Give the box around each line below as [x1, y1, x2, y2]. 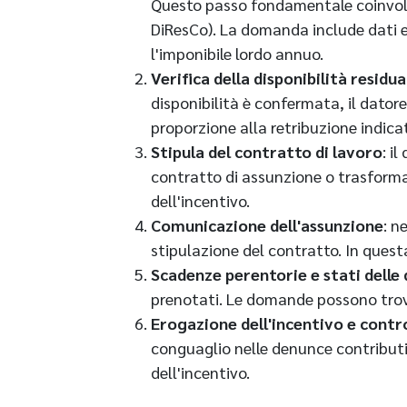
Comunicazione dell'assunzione [151, 214, 383, 236]
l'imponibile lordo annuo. [151, 43, 323, 65]
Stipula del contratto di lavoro [151, 141, 382, 163]
